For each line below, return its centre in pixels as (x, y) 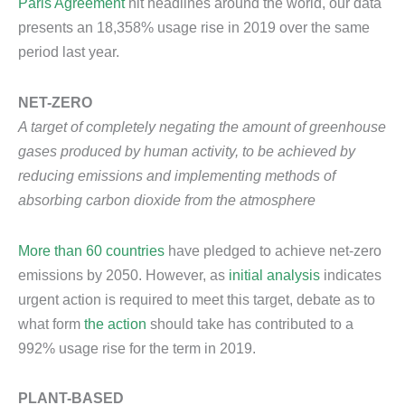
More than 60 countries (91, 250)
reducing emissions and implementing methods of (177, 176)
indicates (351, 274)
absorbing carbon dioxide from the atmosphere (167, 200)
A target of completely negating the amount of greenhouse (202, 127)
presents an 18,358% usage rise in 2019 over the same (194, 28)
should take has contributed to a (250, 323)
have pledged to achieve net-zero (273, 250)
